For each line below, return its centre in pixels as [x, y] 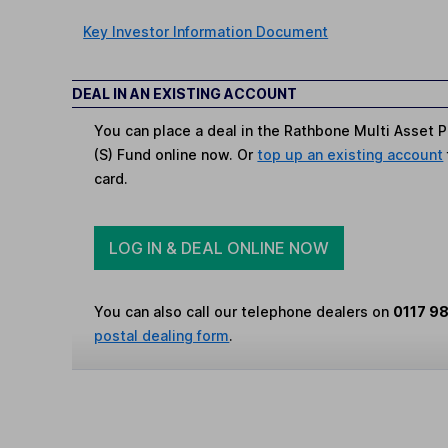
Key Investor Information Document [206, 31]
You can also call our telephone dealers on [244, 312]
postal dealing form [162, 336]
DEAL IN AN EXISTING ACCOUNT [184, 93]
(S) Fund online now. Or [176, 154]
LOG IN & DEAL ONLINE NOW [219, 247]
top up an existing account [350, 154]
